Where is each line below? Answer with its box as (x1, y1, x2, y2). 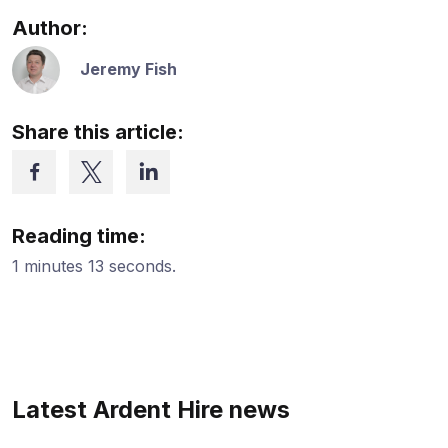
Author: (12, 15, 88, 40)
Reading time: (12, 223, 146, 248)
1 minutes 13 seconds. (12, 255, 176, 276)
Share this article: (12, 119, 184, 144)
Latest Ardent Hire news (12, 394, 290, 424)
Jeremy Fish (80, 59, 177, 80)
